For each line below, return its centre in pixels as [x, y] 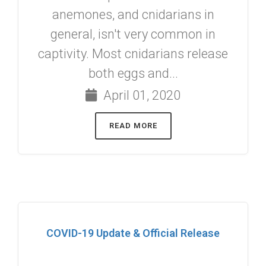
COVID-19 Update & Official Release [133, 233]
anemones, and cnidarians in [133, 14]
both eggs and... [133, 73]
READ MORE [133, 125]
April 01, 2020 [140, 95]
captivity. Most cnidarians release [133, 53]
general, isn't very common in [133, 34]
